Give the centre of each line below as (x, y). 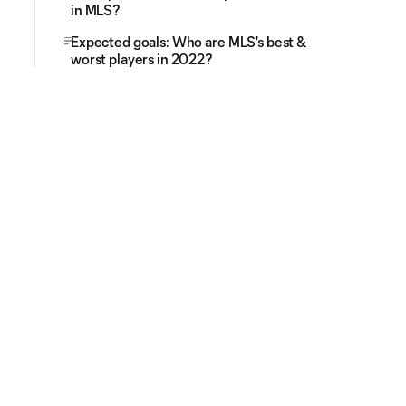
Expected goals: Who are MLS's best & (188, 42)
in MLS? (96, 10)
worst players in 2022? (142, 59)
